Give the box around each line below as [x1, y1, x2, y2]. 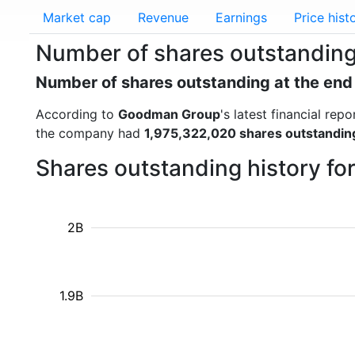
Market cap [43, 10, 111, 25]
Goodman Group [118, 106, 220, 122]
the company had [36, 125, 144, 141]
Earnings [216, 10, 267, 25]
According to [36, 106, 118, 122]
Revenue [138, 10, 189, 25]
